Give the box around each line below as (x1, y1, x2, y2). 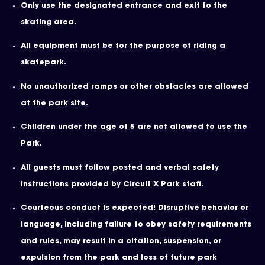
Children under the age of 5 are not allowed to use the (21, 124, 247, 131)
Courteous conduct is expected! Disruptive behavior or (21, 205, 248, 212)
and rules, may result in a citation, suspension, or (21, 238, 221, 245)
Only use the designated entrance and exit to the (21, 2, 227, 9)
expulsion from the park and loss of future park (21, 254, 217, 262)
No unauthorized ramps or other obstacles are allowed (21, 83, 248, 91)
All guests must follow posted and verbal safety (21, 164, 219, 172)
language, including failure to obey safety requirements (21, 221, 251, 229)
